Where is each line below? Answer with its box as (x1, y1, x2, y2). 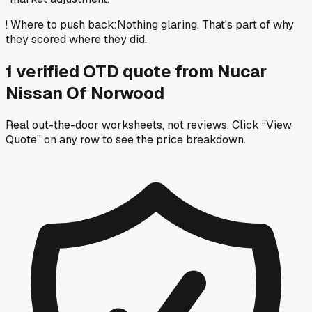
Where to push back (10, 17, 114, 32)
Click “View (232, 117, 292, 132)
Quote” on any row (6, 132, 100, 147)
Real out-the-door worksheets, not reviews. (6, 117, 229, 132)
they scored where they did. (6, 31, 147, 47)
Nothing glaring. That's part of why (117, 17, 294, 32)
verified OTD (16, 60, 123, 82)
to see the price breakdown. (102, 132, 246, 147)
